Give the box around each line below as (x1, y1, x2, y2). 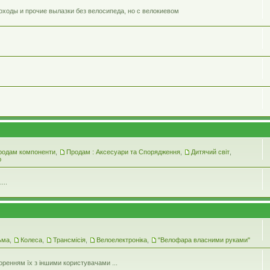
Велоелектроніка (96, 236, 147, 243)
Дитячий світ (191, 148, 230, 155)
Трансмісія (53, 236, 86, 243)
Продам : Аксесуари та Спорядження (66, 148, 180, 155)
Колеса (20, 236, 42, 243)
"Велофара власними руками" (158, 236, 250, 243)
